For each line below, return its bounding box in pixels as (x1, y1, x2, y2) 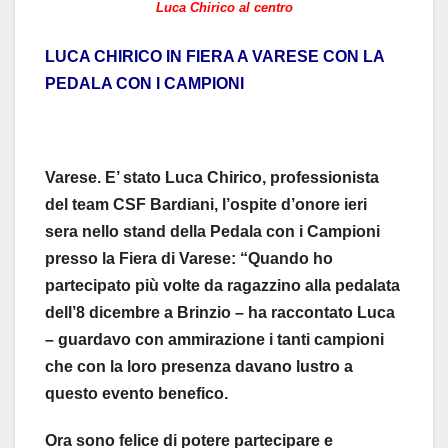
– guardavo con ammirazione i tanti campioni (45, 331, 384, 349)
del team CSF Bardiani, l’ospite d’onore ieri (45, 196, 367, 214)
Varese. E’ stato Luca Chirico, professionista (45, 169, 379, 187)
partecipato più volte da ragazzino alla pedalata (45, 277, 400, 295)
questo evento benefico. (45, 385, 228, 403)
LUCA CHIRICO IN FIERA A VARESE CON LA (45, 48, 384, 66)
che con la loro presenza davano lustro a (45, 358, 353, 376)
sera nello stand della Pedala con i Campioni (45, 223, 380, 241)
